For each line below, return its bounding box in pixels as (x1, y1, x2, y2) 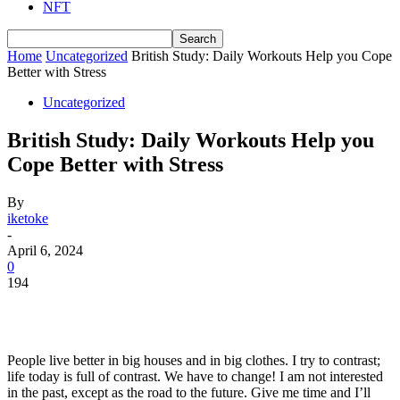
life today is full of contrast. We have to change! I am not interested (7, 368, 383, 384)
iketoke (7, 210, 48, 226)
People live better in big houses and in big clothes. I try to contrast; (7, 352, 380, 368)
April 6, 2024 (7, 242, 83, 258)
